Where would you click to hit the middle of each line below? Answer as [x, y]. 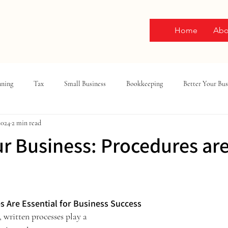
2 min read [26, 123]
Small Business [85, 83]
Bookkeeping [145, 83]
